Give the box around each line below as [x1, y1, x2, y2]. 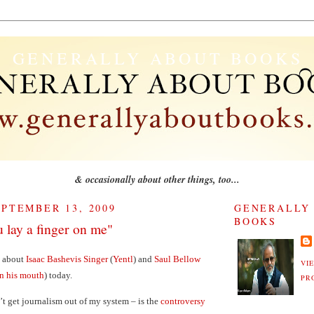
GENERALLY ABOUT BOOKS [12, 47, 303, 69]
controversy [161, 296, 205, 306]
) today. [44, 270, 72, 280]
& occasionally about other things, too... [74, 172, 240, 186]
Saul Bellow [154, 254, 200, 264]
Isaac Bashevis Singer [26, 254, 108, 264]
